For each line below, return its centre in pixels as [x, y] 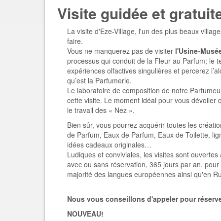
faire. [75, 41]
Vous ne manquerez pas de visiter [121, 51]
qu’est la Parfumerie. [99, 80]
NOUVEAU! [85, 214]
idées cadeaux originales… [109, 145]
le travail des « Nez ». [101, 110]
